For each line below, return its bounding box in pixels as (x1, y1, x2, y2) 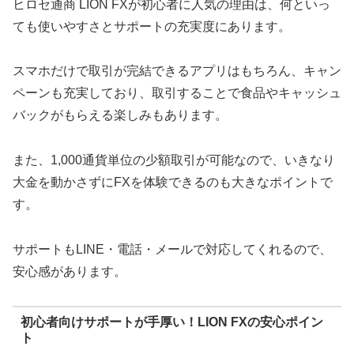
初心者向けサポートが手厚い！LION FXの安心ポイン (20, 315, 323, 330)
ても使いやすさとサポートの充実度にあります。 (13, 19, 291, 33)
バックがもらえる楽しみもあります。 (13, 108, 228, 122)
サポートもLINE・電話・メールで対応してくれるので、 (13, 243, 332, 257)
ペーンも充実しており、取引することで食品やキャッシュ (13, 86, 341, 100)
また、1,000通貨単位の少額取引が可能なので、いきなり (13, 153, 335, 168)
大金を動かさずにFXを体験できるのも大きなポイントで (13, 175, 333, 190)
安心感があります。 (13, 265, 126, 279)
